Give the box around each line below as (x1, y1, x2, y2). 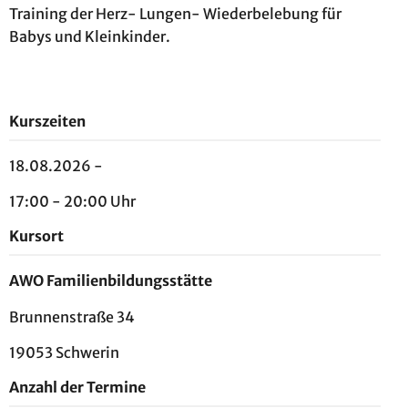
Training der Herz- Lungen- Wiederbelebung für (9, 5, 342, 24)
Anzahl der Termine (9, 377, 146, 396)
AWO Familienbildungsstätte (9, 271, 212, 291)
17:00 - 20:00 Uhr (9, 192, 136, 211)
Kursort (9, 227, 64, 246)
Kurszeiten (9, 111, 86, 130)
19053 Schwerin (9, 342, 119, 362)
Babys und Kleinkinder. (9, 27, 170, 46)
